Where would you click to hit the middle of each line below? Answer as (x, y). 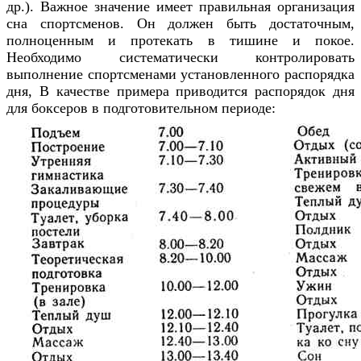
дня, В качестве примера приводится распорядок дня (180, 91)
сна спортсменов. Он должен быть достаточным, (180, 23)
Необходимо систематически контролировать (180, 57)
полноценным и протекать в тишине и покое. (180, 40)
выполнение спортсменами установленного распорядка (180, 74)
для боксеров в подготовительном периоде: (141, 108)
